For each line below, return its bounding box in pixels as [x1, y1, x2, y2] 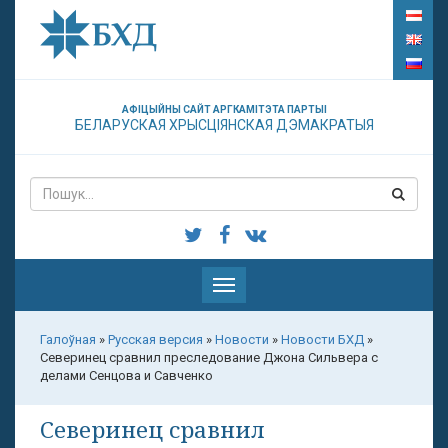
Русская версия [108, 332, 203, 347]
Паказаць [223, 278, 281, 293]
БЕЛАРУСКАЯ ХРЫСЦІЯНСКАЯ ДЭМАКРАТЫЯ [74, 117, 374, 133]
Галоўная [40, 332, 96, 347]
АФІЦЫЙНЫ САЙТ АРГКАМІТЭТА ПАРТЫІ [121, 104, 327, 115]
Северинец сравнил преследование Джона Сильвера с [40, 350, 378, 365]
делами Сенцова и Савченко [40, 368, 213, 383]
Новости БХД [281, 332, 364, 347]
